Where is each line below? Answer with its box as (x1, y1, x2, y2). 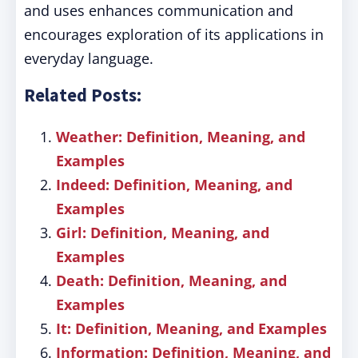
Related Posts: (24, 84, 141, 106)
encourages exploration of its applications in (24, 25, 324, 44)
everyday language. (24, 49, 153, 68)
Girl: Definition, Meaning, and (56, 223, 269, 242)
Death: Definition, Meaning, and (56, 271, 287, 290)
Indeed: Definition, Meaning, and (56, 175, 292, 194)
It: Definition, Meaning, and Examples (56, 319, 327, 338)
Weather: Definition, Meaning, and (56, 127, 305, 146)
